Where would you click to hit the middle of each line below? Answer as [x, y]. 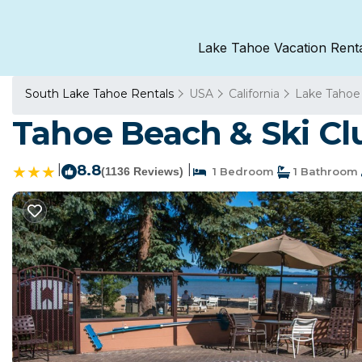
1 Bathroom [324, 171]
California [254, 94]
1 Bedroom [240, 171]
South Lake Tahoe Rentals [101, 94]
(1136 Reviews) [142, 171]
